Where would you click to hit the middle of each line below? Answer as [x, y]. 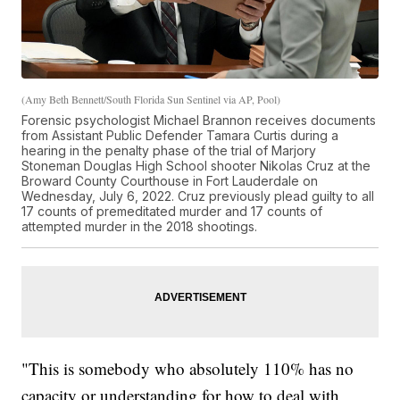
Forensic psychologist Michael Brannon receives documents [199, 121]
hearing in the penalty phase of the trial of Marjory [169, 151]
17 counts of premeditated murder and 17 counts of [172, 212]
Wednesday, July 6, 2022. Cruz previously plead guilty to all [198, 196]
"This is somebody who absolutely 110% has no [188, 369]
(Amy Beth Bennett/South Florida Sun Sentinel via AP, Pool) [151, 100]
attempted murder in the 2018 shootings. [140, 227]
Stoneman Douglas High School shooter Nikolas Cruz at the [196, 166]
